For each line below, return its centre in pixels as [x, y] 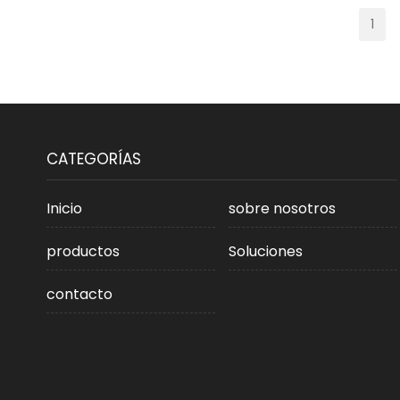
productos [83, 251]
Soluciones [266, 251]
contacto [79, 294]
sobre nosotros [283, 208]
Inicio [64, 208]
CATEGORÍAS [94, 159]
